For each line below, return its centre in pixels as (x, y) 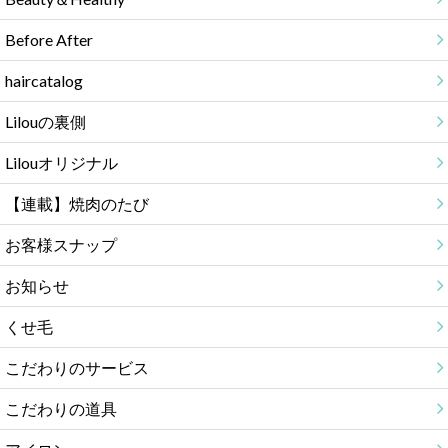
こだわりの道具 (60, 409)
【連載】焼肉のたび (76, 204)
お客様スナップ (60, 245)
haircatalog (43, 81)
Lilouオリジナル (61, 163)
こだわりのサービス (76, 368)
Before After (48, 40)
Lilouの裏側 (45, 122)
